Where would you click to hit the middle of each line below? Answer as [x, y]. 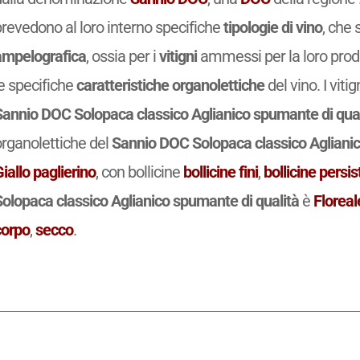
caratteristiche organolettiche [171, 86]
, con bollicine [140, 172]
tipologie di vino [273, 28]
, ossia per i [123, 57]
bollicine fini [221, 172]
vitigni [178, 57]
